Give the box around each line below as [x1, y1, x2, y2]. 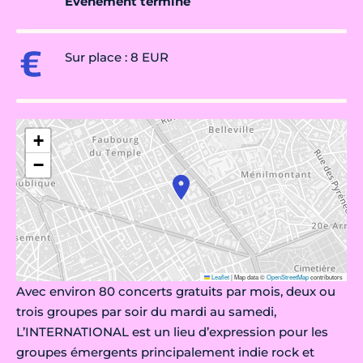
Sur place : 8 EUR [65, 49, 169, 66]
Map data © [233, 272, 267, 282]
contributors [309, 272, 343, 282]
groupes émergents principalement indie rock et [16, 344, 314, 361]
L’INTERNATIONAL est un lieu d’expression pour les [16, 324, 328, 340]
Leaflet [210, 272, 229, 282]
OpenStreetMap [267, 272, 309, 282]
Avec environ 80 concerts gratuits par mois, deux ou [16, 284, 335, 300]
